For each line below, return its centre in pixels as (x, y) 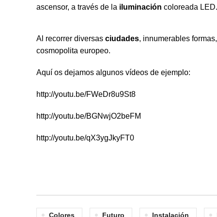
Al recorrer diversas (71, 39)
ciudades (122, 39)
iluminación (140, 7)
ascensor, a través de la (78, 7)
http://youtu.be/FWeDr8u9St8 (86, 94)
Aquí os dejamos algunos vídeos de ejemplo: (113, 72)
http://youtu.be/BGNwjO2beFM (89, 116)
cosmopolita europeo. (73, 51)
